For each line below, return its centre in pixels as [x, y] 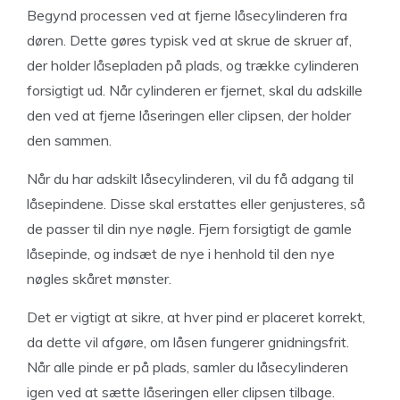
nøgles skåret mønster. [99, 279]
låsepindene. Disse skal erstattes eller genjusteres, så [196, 204]
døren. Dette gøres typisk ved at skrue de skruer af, [189, 41]
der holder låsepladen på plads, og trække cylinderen [193, 66]
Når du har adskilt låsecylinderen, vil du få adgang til [190, 179]
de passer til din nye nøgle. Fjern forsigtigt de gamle [189, 229]
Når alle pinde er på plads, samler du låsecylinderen [187, 367]
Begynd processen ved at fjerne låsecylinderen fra [187, 16]
